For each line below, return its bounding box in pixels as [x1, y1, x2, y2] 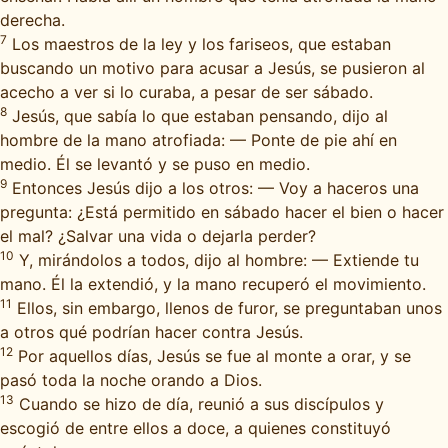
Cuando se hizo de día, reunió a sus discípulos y [14, 394, 384, 414]
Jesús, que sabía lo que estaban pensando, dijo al [7, 106, 388, 126]
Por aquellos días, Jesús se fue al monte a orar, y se [13, 346, 411, 366]
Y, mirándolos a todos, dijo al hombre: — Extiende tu [14, 250, 419, 270]
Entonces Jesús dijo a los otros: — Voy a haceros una [7, 178, 419, 198]
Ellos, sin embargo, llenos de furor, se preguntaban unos [12, 298, 442, 318]
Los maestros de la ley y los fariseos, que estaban [7, 34, 391, 54]
